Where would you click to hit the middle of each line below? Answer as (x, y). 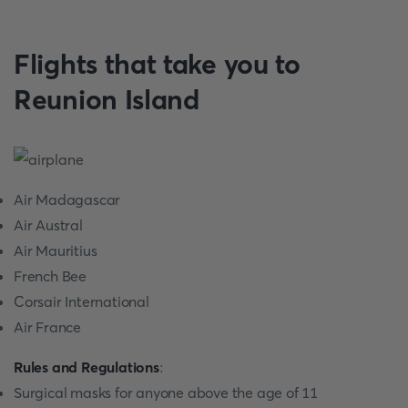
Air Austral (48, 225)
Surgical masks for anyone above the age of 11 (166, 393)
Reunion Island (107, 100)
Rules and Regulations (87, 367)
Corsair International (82, 301)
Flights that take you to (157, 64)
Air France (47, 327)
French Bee (50, 276)
